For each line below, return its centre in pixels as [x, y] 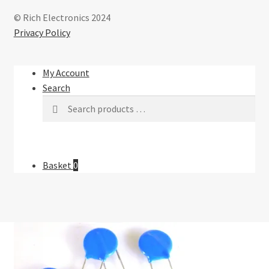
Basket [58, 165]
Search [56, 87]
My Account [66, 72]
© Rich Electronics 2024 [62, 17]
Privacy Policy [42, 32]
